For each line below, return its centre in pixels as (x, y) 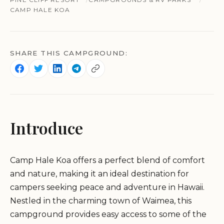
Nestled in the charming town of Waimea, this (101, 200)
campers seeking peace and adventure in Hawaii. (107, 187)
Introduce (46, 127)
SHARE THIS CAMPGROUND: (69, 53)
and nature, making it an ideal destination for (99, 173)
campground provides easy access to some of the (108, 214)
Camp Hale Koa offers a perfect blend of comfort (107, 160)
